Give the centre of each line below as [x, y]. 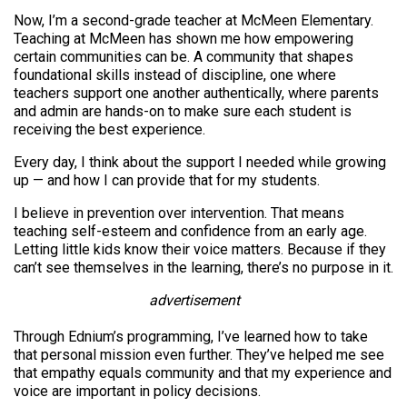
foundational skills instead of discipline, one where [175, 75]
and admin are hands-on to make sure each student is [183, 112]
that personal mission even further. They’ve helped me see [199, 355]
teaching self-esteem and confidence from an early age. [190, 232]
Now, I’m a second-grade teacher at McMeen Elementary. [194, 21]
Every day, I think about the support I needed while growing [200, 163]
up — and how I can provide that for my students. [167, 181]
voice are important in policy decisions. [137, 392]
